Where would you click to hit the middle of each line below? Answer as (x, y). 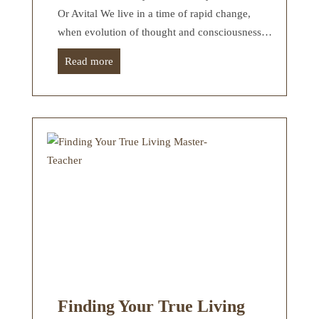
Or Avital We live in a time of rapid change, (154, 13)
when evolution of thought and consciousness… (165, 32)
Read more (89, 61)
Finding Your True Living (151, 306)
